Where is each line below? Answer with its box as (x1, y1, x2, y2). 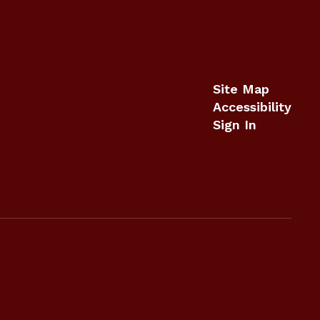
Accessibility (212, 99, 291, 115)
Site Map (212, 81, 269, 97)
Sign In (212, 117, 256, 133)
